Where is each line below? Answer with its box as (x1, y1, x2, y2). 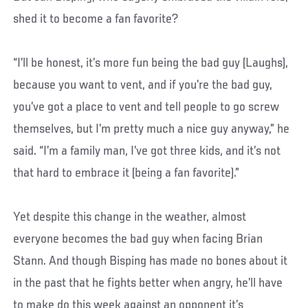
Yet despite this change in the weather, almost (13, 210, 247, 225)
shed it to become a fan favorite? (13, 12, 179, 27)
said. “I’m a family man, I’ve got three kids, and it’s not (13, 144, 281, 159)
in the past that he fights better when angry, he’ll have (13, 276, 283, 291)
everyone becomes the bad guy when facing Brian (13, 232, 263, 247)
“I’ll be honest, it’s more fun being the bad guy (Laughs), (13, 56, 289, 71)
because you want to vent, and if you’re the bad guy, (13, 78, 273, 93)
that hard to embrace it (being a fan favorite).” (13, 166, 240, 181)
